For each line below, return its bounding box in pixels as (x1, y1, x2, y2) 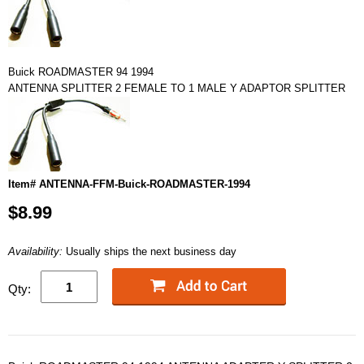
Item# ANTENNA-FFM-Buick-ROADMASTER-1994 (8, 178, 250, 190)
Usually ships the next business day (66, 245, 236, 258)
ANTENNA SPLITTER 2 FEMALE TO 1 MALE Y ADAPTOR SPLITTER (8, 82, 345, 94)
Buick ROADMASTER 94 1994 (8, 66, 154, 78)
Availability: (8, 245, 66, 258)
